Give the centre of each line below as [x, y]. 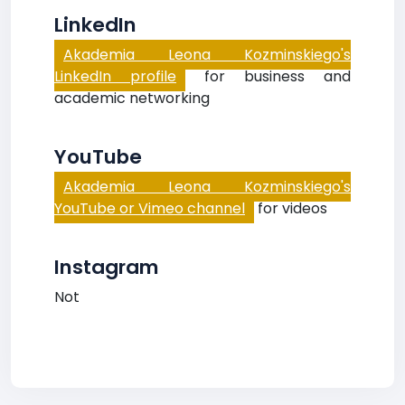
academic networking [132, 98]
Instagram [107, 267]
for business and [268, 76]
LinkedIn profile [115, 76]
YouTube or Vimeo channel [150, 208]
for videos [291, 208]
